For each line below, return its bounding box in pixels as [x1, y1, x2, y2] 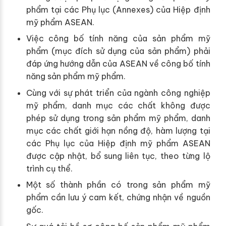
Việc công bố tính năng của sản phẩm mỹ [26, 33, 210, 44]
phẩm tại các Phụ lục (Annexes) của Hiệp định [26, 4, 210, 15]
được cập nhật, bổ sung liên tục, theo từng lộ [26, 150, 210, 161]
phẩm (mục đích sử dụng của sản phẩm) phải [26, 46, 210, 56]
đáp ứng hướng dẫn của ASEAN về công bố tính [26, 59, 210, 69]
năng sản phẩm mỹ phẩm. [26, 71, 126, 82]
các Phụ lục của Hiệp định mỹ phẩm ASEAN [26, 138, 210, 148]
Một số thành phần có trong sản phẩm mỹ [26, 180, 210, 190]
